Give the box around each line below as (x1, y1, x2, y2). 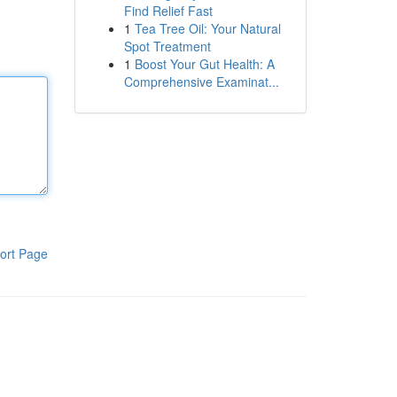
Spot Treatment (123, 37, 211, 55)
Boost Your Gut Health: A (134, 55, 275, 73)
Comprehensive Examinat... (123, 73, 279, 90)
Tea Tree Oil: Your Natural (134, 19, 281, 37)
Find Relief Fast (123, 2, 213, 19)
